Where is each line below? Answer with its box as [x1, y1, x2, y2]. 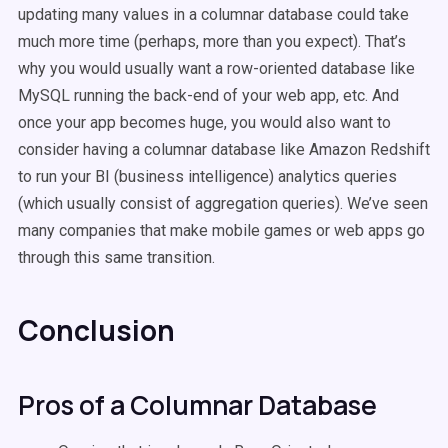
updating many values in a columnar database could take [18, 5, 409, 24]
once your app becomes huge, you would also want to [18, 113, 391, 132]
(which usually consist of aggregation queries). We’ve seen [18, 194, 428, 213]
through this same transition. [18, 248, 215, 267]
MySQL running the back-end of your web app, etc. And [18, 86, 399, 105]
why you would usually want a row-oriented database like [18, 59, 415, 78]
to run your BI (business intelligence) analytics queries [18, 167, 397, 186]
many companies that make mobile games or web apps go [18, 221, 425, 240]
